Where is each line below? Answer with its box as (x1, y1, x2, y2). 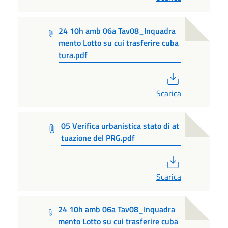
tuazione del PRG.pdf (61, 132, 135, 145)
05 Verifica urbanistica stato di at (61, 120, 180, 132)
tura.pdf (58, 48, 88, 61)
